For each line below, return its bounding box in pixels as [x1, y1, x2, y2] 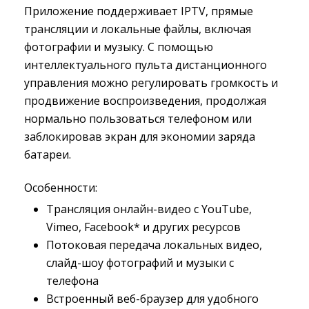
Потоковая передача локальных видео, [46, 237, 262, 252]
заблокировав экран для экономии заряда [24, 129, 255, 144]
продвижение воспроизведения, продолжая [24, 93, 266, 108]
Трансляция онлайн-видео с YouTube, [46, 201, 252, 217]
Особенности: [24, 180, 97, 195]
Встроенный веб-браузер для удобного [46, 291, 259, 306]
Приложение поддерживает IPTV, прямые [24, 3, 253, 19]
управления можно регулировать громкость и [24, 75, 278, 90]
